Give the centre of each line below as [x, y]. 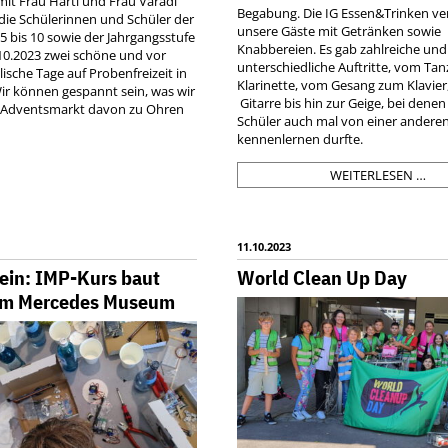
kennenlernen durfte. [300, 139]
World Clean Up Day [322, 278]
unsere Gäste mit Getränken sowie [339, 31]
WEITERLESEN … [378, 175]
